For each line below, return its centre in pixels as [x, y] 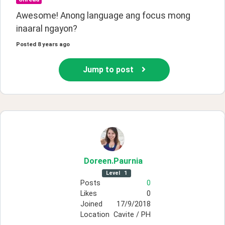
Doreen [98, 161]
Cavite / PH [132, 214]
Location [95, 214]
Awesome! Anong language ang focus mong [103, 15]
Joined [91, 204]
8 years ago [54, 44]
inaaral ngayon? [47, 28]
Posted [26, 44]
